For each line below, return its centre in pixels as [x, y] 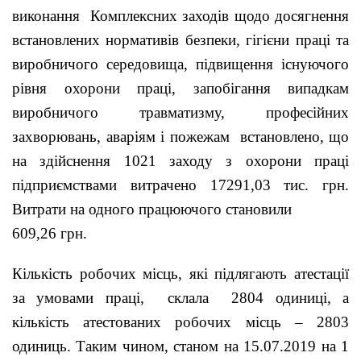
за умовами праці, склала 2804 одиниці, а [180, 297]
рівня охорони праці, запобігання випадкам [180, 88]
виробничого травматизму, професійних [180, 112]
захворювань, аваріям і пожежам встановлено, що [180, 136]
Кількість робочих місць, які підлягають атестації [180, 273]
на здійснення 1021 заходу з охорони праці [180, 160]
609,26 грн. [50, 233]
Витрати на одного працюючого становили [152, 209]
